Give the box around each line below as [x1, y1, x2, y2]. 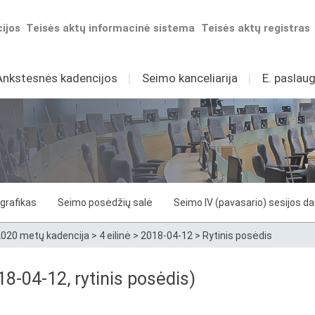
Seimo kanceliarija [141, 71, 238, 85]
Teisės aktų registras [201, 22, 311, 34]
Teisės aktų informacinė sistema [26, 22, 195, 34]
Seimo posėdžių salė [58, 197, 153, 208]
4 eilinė [99, 230, 131, 241]
